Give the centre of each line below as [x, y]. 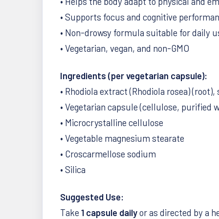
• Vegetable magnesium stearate [122, 138]
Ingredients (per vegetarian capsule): [134, 76]
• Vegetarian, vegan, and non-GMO [125, 48]
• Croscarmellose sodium [108, 154]
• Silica [73, 169]
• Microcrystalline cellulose [112, 122]
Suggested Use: [92, 197]
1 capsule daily [109, 212]
